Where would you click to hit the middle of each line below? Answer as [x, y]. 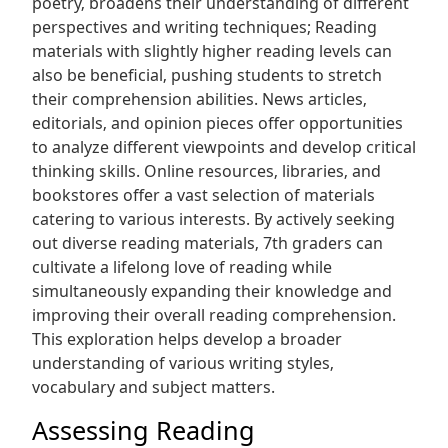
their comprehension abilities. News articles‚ [199, 99]
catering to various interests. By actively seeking [213, 219]
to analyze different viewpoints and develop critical [224, 147]
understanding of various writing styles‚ [183, 363]
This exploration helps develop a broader [187, 339]
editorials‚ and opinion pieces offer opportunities [217, 123]
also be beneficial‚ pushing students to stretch [207, 75]
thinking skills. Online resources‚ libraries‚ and [206, 171]
